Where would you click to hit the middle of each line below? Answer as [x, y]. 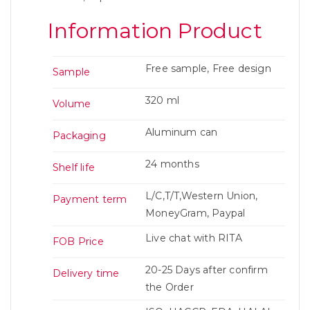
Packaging [79, 136]
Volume [72, 104]
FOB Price [78, 241]
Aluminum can [182, 132]
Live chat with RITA [194, 238]
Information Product [155, 31]
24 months [172, 164]
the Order [170, 287]
